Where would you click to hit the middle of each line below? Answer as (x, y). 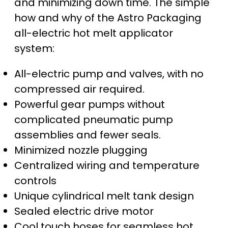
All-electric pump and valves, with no (109, 74)
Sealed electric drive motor (84, 211)
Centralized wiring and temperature (107, 166)
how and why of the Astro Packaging (108, 18)
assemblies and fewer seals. (88, 135)
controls (35, 181)
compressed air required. (79, 89)
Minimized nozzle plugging (81, 150)
